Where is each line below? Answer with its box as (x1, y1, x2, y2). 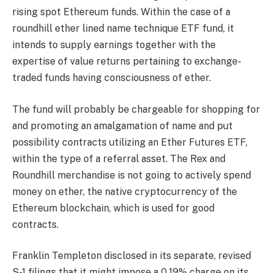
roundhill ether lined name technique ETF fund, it (12, 23, 234, 35)
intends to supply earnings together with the (12, 39, 216, 51)
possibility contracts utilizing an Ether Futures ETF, (12, 136, 247, 148)
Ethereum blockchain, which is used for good (12, 202, 214, 214)
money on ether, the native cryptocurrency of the (12, 185, 237, 197)
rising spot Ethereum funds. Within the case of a (12, 6, 230, 18)
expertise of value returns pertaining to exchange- (12, 55, 241, 68)
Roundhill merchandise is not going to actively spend (12, 169, 251, 181)
